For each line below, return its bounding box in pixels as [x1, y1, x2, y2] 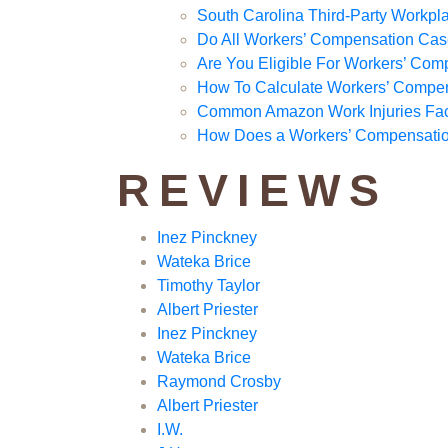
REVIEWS [117, 165, 388, 217]
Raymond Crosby [157, 373, 281, 391]
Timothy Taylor [157, 277, 260, 295]
